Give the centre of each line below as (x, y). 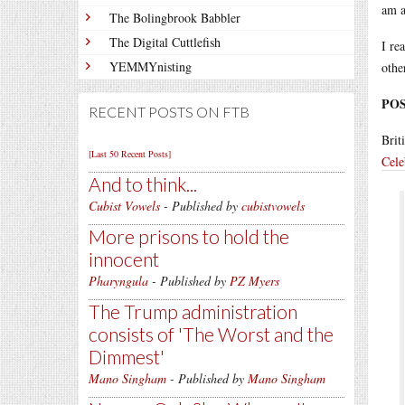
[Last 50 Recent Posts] (130, 154)
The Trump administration (193, 311)
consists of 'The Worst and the (211, 334)
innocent (124, 259)
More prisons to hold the (189, 236)
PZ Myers (254, 281)
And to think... (143, 184)
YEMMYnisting (151, 66)
